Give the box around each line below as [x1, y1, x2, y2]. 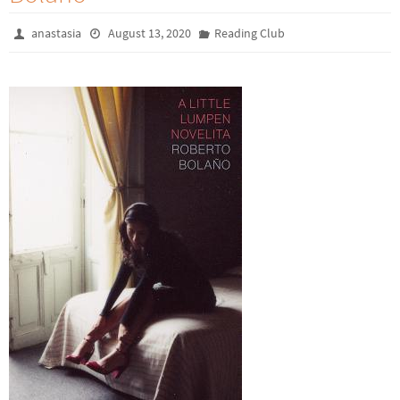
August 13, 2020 [107, 25, 191, 41]
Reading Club [213, 25, 285, 41]
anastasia [31, 25, 82, 41]
